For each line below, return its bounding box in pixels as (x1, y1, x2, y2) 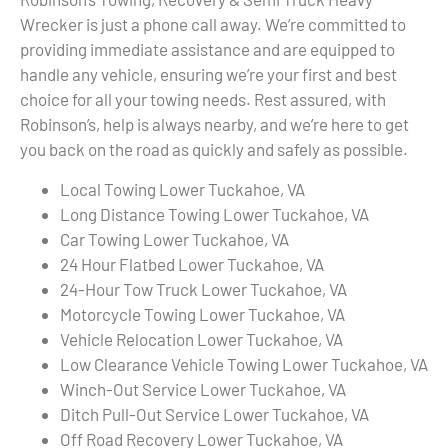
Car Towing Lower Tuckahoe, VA (60, 228, 289, 249)
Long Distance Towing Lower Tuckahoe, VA (60, 203, 369, 224)
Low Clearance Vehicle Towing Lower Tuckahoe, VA (60, 353, 428, 374)
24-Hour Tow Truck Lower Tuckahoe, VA (60, 278, 347, 299)
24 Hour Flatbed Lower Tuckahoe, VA (60, 253, 324, 274)
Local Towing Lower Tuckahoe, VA (60, 178, 305, 199)
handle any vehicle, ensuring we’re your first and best (20, 64, 397, 85)
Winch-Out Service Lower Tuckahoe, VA (60, 378, 346, 399)
